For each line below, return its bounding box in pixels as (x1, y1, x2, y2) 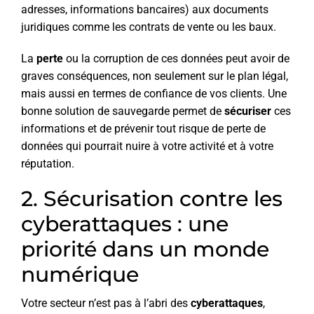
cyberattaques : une (21, 211, 228, 238)
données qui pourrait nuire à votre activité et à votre (21, 139, 273, 153)
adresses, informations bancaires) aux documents (21, 3, 268, 17)
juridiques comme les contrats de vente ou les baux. (21, 20, 276, 34)
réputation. (21, 157, 74, 171)
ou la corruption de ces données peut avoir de (63, 52, 289, 66)
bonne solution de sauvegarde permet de (21, 104, 224, 118)
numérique (21, 261, 139, 288)
